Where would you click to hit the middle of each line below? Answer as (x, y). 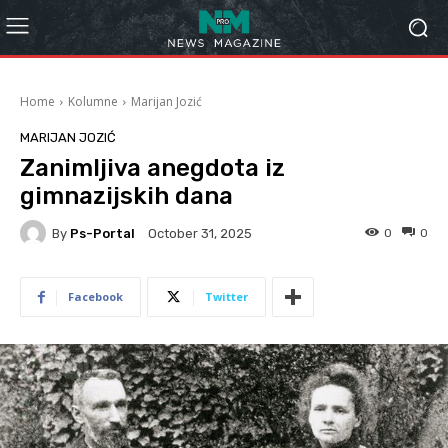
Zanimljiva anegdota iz (152, 168)
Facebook (95, 296)
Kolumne (93, 101)
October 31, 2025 (200, 234)
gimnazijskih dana (126, 196)
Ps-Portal (102, 233)
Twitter (226, 296)
